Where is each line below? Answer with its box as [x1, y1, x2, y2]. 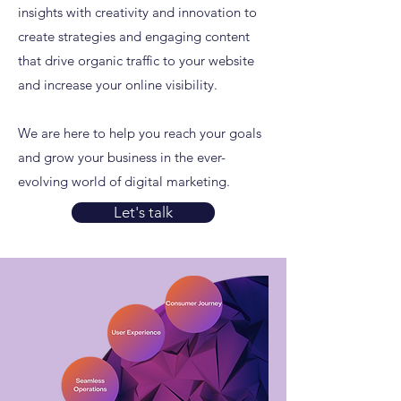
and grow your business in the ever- [18, 149, 226, 166]
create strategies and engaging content [18, 28, 250, 45]
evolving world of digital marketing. [18, 173, 230, 190]
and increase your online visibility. [18, 76, 218, 93]
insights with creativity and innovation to [18, 4, 257, 21]
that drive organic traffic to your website [18, 52, 254, 69]
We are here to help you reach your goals [18, 124, 261, 141]
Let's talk [114, 203, 173, 221]
